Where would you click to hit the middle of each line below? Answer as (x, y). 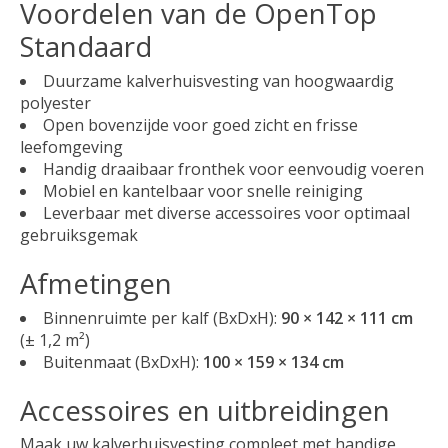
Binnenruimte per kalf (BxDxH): (162, 317)
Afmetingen (96, 282)
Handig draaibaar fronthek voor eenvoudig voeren (233, 169)
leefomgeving (71, 147)
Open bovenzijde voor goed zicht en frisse (200, 125)
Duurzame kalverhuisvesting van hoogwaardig (218, 81)
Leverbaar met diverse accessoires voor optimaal (226, 213)
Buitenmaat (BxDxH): (123, 361)
